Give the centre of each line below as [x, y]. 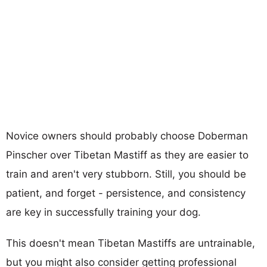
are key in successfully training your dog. [103, 212]
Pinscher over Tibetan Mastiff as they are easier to [127, 155]
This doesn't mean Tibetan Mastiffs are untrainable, [131, 243]
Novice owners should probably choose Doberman [127, 136]
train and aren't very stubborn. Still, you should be [126, 174]
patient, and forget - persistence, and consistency [126, 193]
